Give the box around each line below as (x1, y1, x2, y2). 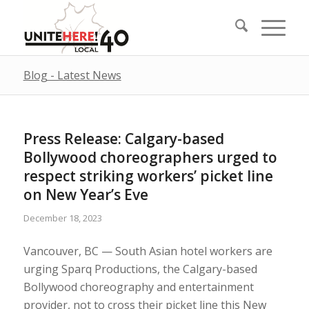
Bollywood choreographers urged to (23, 148, 277, 167)
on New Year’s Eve (23, 185, 148, 204)
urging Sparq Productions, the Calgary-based (23, 261, 257, 277)
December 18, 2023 (23, 212, 102, 224)
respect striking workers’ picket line (23, 166, 273, 186)
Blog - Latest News (23, 68, 121, 83)
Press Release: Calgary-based (23, 129, 224, 148)
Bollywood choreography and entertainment (23, 279, 254, 295)
